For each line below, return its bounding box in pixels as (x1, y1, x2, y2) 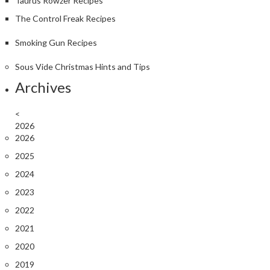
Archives (15, 78, 71, 96)
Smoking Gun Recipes (15, 37, 97, 48)
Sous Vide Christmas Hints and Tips (15, 61, 150, 72)
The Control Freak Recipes (15, 13, 116, 24)
